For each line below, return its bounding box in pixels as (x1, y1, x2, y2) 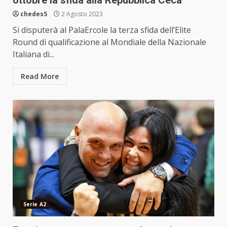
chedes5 (20, 9, 47, 18)
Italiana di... (13, 48, 54, 60)
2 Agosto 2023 (60, 9, 103, 18)
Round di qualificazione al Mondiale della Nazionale (13, 36, 206, 48)
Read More (21, 71, 59, 81)
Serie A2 (23, 200, 46, 208)
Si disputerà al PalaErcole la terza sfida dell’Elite (13, 24, 191, 35)
